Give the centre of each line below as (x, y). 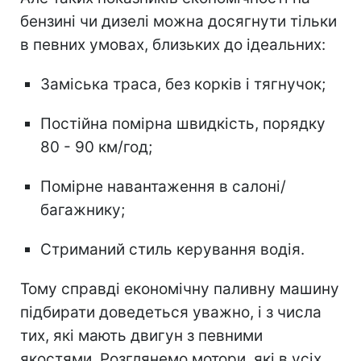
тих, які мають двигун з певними (141, 336)
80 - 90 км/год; (96, 147)
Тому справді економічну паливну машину (180, 289)
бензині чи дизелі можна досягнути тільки (178, 22)
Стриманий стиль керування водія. (172, 250)
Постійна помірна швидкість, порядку (183, 124)
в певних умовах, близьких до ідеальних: (173, 45)
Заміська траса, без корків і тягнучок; (183, 85)
